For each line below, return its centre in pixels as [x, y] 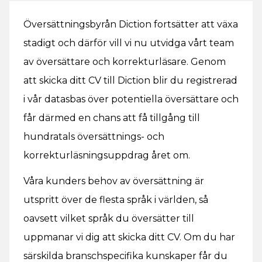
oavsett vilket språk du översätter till [109, 218]
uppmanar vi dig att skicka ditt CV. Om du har [129, 237]
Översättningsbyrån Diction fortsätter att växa [131, 24]
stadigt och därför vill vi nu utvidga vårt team [129, 43]
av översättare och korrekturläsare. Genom [125, 62]
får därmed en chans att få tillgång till [112, 118]
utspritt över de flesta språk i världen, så [116, 200]
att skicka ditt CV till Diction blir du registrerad [130, 80]
